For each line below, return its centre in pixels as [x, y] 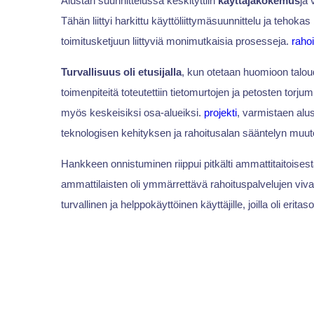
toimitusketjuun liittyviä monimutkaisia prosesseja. [176, 41]
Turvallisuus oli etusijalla [121, 72]
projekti [220, 113]
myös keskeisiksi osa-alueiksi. [132, 113]
